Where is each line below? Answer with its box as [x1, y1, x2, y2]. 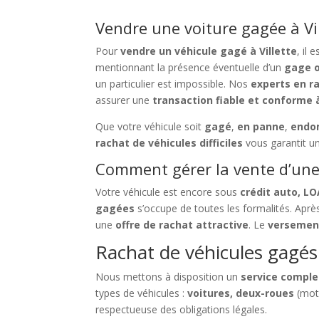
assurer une [95, 93, 153, 108]
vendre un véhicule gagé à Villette [120, 44, 298, 58]
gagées [95, 202, 135, 216]
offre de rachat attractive [115, 218, 249, 232]
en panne [237, 120, 286, 134]
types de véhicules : [95, 286, 188, 300]
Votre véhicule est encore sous [95, 185, 241, 199]
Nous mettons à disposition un [95, 270, 241, 284]
